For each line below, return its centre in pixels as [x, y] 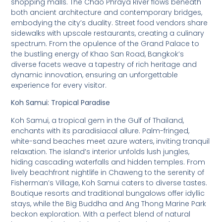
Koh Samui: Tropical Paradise [61, 103]
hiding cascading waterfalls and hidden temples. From [108, 162]
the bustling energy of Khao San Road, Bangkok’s [98, 54]
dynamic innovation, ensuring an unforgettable [95, 75]
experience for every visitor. [59, 85]
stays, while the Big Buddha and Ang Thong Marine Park [109, 203]
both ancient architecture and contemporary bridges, [107, 12]
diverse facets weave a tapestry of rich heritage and [104, 64]
